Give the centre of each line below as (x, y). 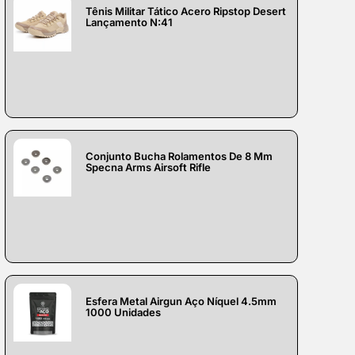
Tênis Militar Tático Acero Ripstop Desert (186, 11)
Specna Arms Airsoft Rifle (149, 168)
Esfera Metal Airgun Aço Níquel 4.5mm (181, 302)
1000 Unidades (124, 313)
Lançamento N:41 (130, 23)
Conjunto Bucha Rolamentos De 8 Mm (179, 157)
